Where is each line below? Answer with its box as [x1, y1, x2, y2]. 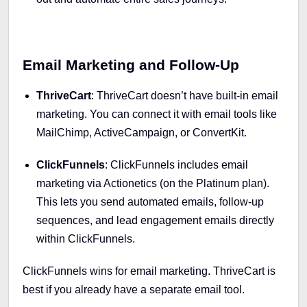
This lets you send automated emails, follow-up [36, 195, 264, 208]
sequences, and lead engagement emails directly [36, 214, 274, 226]
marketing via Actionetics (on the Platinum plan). [36, 177, 269, 189]
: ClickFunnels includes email [105, 158, 248, 171]
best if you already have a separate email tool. [23, 283, 245, 295]
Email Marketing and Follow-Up [23, 56, 239, 73]
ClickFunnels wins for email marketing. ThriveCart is [23, 265, 275, 277]
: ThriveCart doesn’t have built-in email [91, 89, 278, 101]
